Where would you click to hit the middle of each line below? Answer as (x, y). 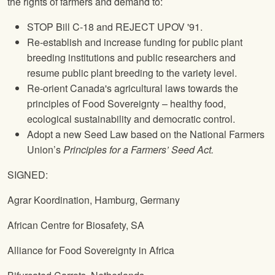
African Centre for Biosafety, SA (76, 225)
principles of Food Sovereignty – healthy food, (126, 104)
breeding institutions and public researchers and (131, 58)
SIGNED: (28, 175)
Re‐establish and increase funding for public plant (135, 42)
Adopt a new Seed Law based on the (108, 134)
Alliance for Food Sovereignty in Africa (91, 250)
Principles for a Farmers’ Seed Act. (138, 150)
